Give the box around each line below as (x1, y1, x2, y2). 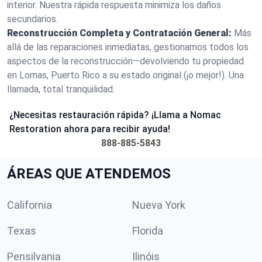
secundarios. (7, 13, 58, 25)
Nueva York (132, 199, 185, 211)
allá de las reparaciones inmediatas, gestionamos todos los (7, 42, 249, 53)
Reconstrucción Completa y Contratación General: (7, 27, 232, 39)
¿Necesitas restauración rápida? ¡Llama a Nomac (9, 109, 221, 120)
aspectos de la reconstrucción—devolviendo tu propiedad (7, 56, 244, 67)
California (7, 199, 52, 211)
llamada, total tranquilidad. (7, 84, 115, 95)
